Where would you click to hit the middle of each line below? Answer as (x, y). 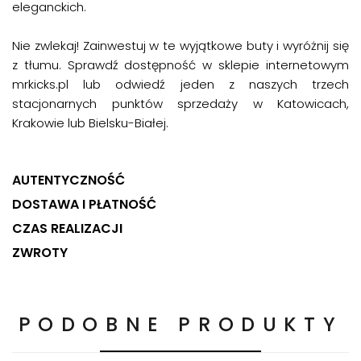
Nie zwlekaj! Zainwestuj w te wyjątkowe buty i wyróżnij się (180, 45)
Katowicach (312, 103)
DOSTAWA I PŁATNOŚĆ (84, 204)
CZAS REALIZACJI (67, 228)
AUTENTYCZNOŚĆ (68, 180)
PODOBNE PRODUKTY (180, 324)
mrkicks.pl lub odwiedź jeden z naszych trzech (180, 84)
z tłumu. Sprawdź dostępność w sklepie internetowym (180, 64)
